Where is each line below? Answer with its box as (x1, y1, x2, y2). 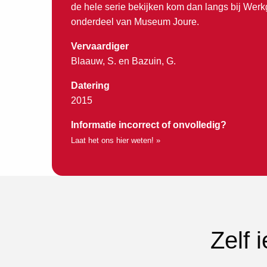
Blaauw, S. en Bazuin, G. (71, 55, 176, 66)
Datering (71, 80, 110, 91)
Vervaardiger (71, 41, 129, 51)
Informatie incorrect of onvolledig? (71, 119, 226, 130)
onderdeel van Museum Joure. (71, 16, 199, 27)
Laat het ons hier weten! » (71, 135, 160, 145)
